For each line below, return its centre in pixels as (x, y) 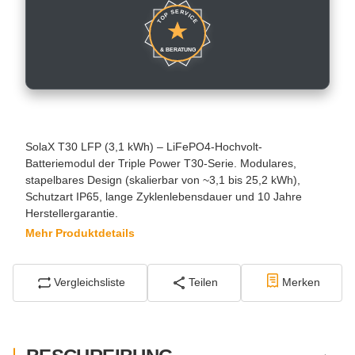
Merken (301, 282)
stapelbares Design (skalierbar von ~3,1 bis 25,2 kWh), (163, 179)
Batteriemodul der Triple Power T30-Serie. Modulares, (161, 163)
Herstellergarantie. (72, 213)
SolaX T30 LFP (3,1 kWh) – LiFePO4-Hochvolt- (144, 146)
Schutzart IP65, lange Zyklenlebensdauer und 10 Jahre (164, 196)
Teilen (204, 282)
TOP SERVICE (177, 16)
